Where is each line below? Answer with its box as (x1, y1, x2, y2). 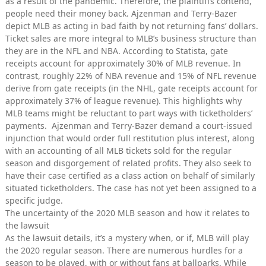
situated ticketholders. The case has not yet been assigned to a (5, 182, 256, 194)
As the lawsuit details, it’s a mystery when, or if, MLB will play (5, 232, 249, 244)
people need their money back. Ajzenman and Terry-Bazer (5, 8, 237, 20)
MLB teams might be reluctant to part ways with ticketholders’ (5, 107, 252, 119)
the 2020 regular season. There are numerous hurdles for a (5, 245, 243, 256)
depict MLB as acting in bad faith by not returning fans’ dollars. (5, 20, 258, 32)
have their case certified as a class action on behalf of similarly (5, 170, 255, 182)
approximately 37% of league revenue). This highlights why (5, 95, 242, 107)
